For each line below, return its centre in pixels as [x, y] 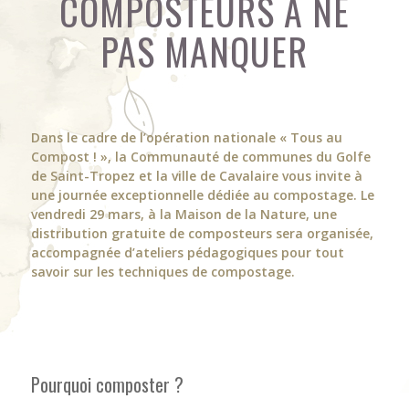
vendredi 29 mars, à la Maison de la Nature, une [184, 214]
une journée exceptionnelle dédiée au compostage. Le [202, 194]
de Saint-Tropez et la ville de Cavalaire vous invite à [196, 175]
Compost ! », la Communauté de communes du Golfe [200, 156]
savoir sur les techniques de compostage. [163, 271]
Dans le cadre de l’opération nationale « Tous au [186, 137]
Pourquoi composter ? [107, 384]
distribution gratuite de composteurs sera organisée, [202, 233]
